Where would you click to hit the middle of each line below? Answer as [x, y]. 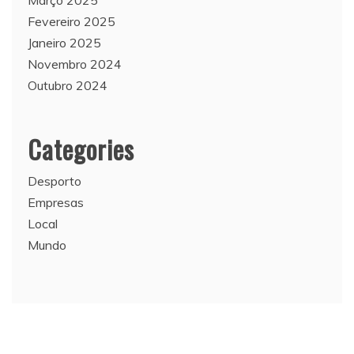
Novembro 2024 [75, 64]
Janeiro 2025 [64, 42]
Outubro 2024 [68, 85]
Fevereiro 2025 [72, 21]
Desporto [55, 181]
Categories [81, 149]
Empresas [56, 202]
